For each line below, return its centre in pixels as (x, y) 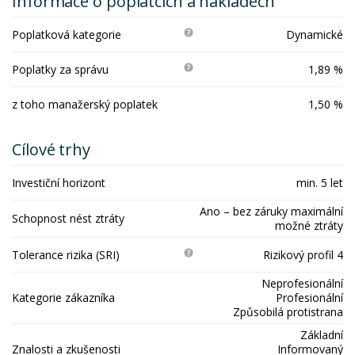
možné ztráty (309, 225)
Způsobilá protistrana (288, 312)
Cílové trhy (51, 149)
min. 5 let (320, 182)
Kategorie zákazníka (63, 298)
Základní (322, 335)
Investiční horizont (59, 182)
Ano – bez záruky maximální (271, 211)
